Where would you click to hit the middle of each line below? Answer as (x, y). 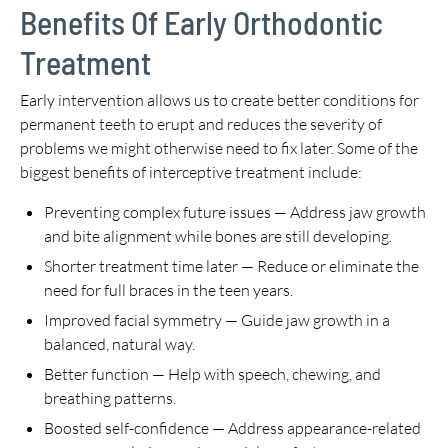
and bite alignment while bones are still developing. (218, 236)
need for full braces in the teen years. (168, 290)
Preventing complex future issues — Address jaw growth (235, 212)
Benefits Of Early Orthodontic (201, 22)
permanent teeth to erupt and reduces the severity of (201, 124)
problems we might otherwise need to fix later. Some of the (219, 148)
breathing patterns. (110, 398)
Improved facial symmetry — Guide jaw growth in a (217, 320)
